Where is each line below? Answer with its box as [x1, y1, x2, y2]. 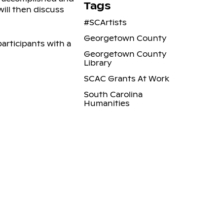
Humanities [83, 98, 130, 108]
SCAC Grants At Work [83, 74, 169, 83]
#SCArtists [83, 17, 127, 27]
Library [83, 58, 112, 68]
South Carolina [83, 89, 143, 99]
